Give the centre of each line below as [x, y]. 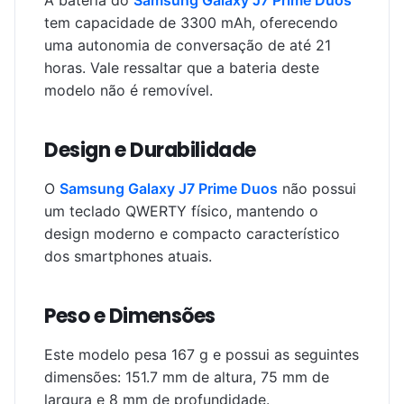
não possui [317, 188]
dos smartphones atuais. [128, 256]
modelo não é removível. [129, 90]
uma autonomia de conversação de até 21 [188, 45]
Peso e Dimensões [130, 316]
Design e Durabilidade [150, 150]
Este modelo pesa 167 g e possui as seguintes [202, 354]
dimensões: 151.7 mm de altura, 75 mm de [187, 377]
